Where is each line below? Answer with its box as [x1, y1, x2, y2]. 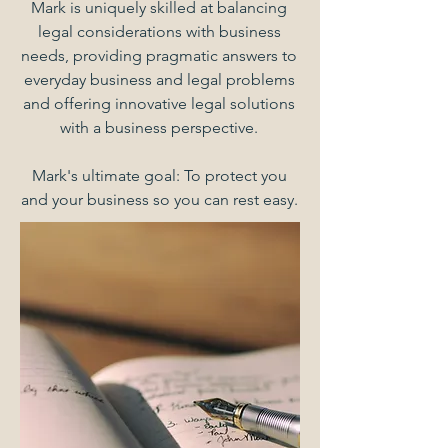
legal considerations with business [37, 22, 281, 41]
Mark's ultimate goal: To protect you [31, 166, 287, 185]
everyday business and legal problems [23, 70, 295, 89]
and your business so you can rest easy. [20, 190, 298, 209]
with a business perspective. [60, 118, 258, 137]
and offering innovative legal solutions [23, 94, 295, 113]
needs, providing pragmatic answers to [21, 46, 297, 65]
